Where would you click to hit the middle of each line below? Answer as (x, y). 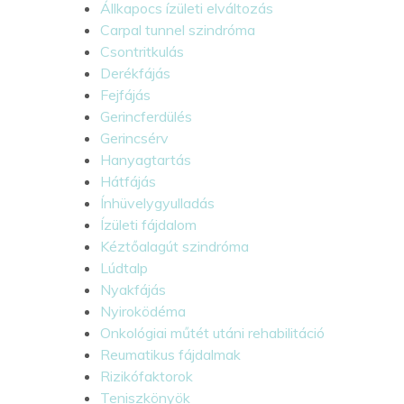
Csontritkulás (142, 51)
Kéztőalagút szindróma (174, 246)
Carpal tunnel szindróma (177, 29)
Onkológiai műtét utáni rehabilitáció (212, 332)
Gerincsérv (134, 138)
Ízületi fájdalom (148, 224)
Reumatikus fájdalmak (170, 354)
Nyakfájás (133, 289)
